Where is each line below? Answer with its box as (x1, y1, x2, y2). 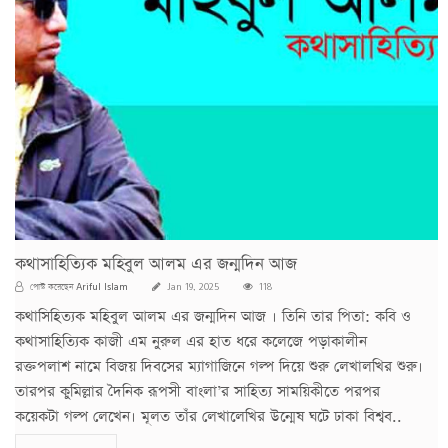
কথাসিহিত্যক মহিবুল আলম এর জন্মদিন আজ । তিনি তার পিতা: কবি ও (15, 305, 411, 327)
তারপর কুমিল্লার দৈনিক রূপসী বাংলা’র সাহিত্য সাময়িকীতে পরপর (15, 380, 380, 402)
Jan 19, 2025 (164, 280, 219, 293)
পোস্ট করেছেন (27, 280, 76, 293)
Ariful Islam (76, 277, 128, 294)
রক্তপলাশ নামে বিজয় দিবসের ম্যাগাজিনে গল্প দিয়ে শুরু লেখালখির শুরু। (15, 355, 423, 377)
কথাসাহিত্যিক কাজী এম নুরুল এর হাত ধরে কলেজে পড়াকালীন (15, 330, 367, 352)
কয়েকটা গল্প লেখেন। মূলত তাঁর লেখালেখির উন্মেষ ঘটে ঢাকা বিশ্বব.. (15, 405, 402, 427)
